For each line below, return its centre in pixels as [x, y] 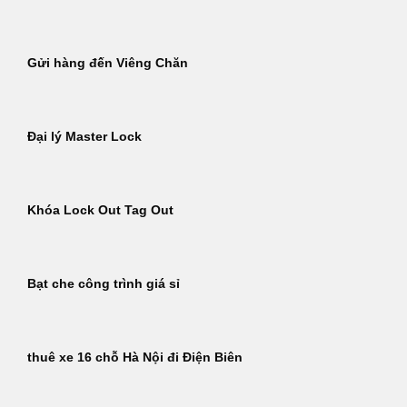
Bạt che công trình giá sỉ [104, 284]
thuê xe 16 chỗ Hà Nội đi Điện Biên [135, 358]
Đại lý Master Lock [84, 137]
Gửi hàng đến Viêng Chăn [108, 64]
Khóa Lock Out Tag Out [100, 211]
